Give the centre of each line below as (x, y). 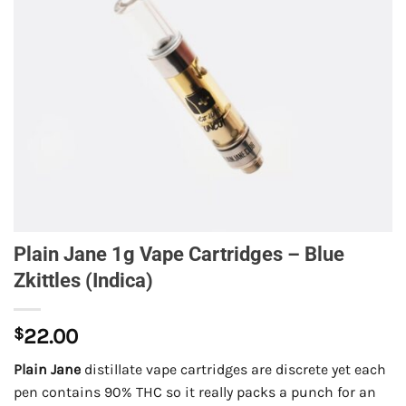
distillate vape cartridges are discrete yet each (233, 370)
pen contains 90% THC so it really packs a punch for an (195, 392)
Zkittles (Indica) (83, 280)
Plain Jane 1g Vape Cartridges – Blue (179, 254)
